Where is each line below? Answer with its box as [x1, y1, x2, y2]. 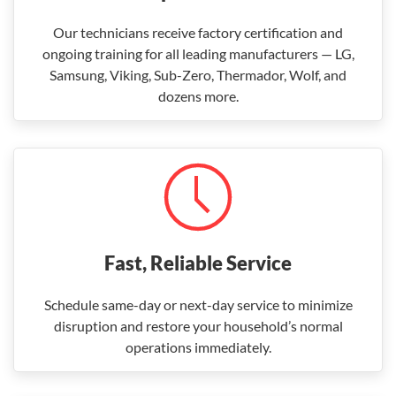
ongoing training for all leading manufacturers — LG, [42, 45, 354, 62]
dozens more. [157, 88, 239, 104]
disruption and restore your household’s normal [53, 317, 343, 334]
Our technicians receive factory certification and [53, 24, 343, 41]
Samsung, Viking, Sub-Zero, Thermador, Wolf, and [49, 66, 346, 83]
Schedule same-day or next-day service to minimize [43, 296, 353, 313]
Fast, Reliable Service [104, 251, 292, 275]
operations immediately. [125, 339, 271, 355]
